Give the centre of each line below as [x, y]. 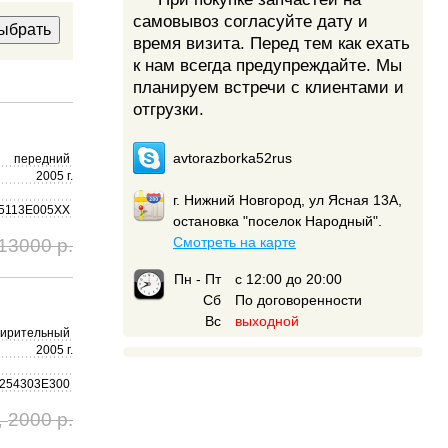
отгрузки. [168, 109]
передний [43, 158]
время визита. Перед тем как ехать [271, 43]
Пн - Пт [197, 279]
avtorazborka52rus [232, 158]
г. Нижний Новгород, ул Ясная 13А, [287, 200]
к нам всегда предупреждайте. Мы [267, 65]
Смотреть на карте [234, 242]
